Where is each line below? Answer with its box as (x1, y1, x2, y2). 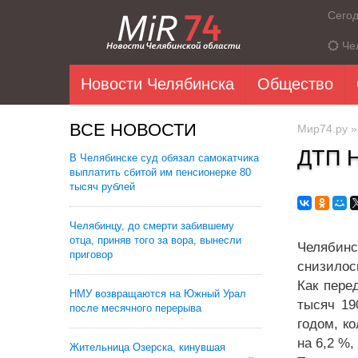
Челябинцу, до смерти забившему (70, 220, 234, 232)
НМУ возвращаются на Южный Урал (70, 288, 246, 300)
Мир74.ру (297, 122, 348, 135)
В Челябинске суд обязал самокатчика (70, 152, 259, 164)
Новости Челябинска (81, 75, 234, 93)
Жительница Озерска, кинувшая (70, 341, 225, 353)
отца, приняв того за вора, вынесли (70, 234, 241, 246)
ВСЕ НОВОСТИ (70, 120, 197, 140)
